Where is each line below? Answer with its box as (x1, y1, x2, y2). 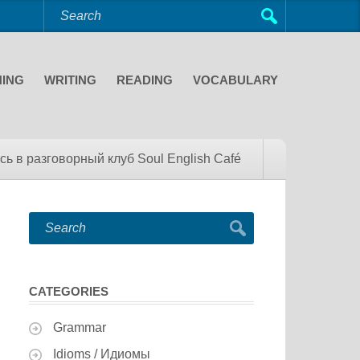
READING (116, 73, 173, 87)
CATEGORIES (29, 284, 108, 298)
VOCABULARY (192, 73, 278, 87)
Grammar (53, 321, 106, 334)
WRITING (43, 73, 96, 87)
